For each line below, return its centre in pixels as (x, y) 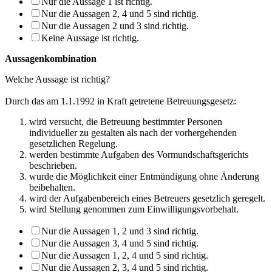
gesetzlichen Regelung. (73, 143)
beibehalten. (52, 187)
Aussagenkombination (51, 58)
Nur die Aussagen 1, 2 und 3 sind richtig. (120, 231)
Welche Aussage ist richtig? (57, 79)
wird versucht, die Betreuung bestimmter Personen (126, 121)
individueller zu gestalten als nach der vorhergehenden (133, 132)
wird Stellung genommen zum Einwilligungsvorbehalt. (134, 209)
